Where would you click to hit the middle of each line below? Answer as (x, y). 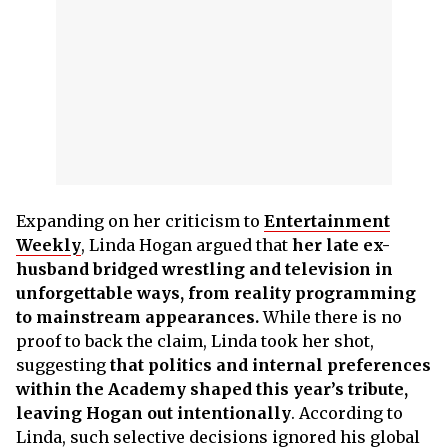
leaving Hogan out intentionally (153, 412)
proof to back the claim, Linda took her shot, (195, 340)
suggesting (63, 364)
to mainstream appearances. (137, 316)
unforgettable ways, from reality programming (216, 292)
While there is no (330, 316)
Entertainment (327, 220)
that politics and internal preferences (270, 364)
